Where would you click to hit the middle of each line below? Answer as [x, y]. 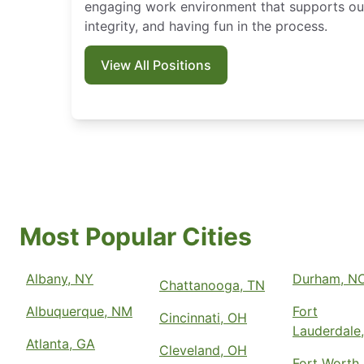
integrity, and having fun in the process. [206, 26]
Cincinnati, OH [203, 318]
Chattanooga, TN [212, 286]
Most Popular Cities [136, 237]
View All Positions [156, 65]
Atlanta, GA [61, 344]
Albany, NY [60, 279]
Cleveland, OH [203, 351]
